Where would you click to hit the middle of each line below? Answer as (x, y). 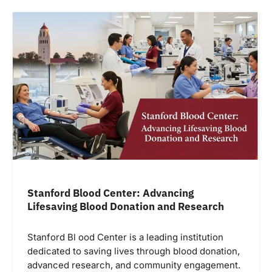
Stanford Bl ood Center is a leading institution (125, 238)
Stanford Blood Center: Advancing (110, 193)
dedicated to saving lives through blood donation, (134, 252)
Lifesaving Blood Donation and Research (126, 206)
